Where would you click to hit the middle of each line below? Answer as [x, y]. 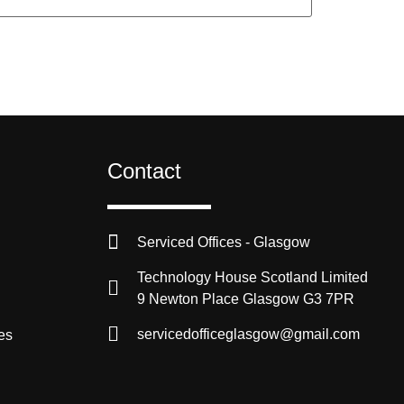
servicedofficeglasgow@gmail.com [248, 335]
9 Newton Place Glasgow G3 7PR [245, 299]
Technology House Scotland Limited [252, 278]
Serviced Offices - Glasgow [223, 243]
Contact [145, 171]
